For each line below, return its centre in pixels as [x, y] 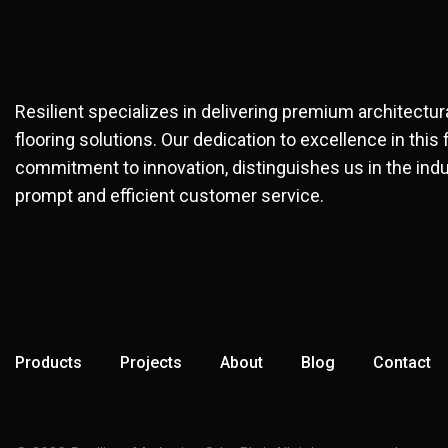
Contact [402, 362]
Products [48, 362]
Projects [151, 362]
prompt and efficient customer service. [169, 195]
